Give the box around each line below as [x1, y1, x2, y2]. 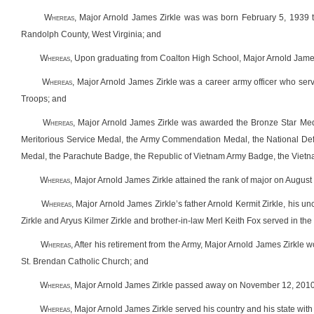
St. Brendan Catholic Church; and [21, 257, 149, 266]
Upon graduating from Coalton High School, [74, 53, 241, 63]
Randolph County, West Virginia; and [21, 29, 161, 39]
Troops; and [21, 94, 67, 104]
